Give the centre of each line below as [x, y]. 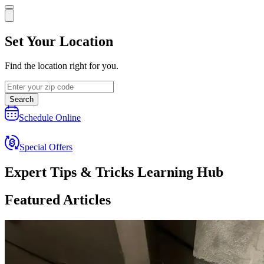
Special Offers [46, 147]
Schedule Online [50, 118]
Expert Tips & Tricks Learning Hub [114, 172]
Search [22, 100]
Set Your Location [59, 41]
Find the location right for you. [62, 66]
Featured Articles [58, 200]
